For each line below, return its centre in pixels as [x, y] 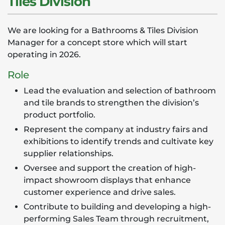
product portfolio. [60, 115]
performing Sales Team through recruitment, [116, 219]
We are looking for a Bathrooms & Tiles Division [103, 30]
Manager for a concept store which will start [97, 42]
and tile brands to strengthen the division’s [111, 103]
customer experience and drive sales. [100, 192]
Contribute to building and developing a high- [117, 207]
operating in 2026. [46, 54]
